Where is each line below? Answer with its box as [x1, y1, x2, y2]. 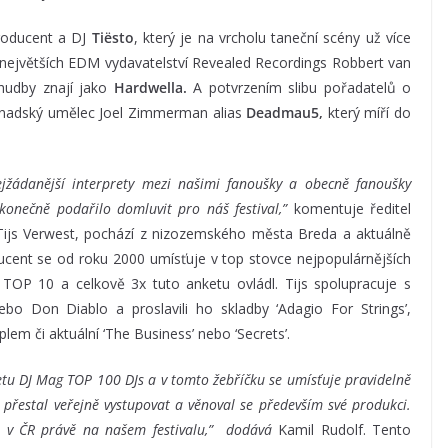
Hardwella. [113, 78, 194, 98]
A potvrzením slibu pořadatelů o [193, 78, 412, 98]
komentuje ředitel [287, 199, 412, 219]
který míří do [323, 103, 411, 123]
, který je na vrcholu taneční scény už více [133, 28, 412, 48]
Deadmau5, [246, 103, 324, 123]
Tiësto [91, 28, 134, 48]
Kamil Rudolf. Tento [271, 420, 412, 440]
